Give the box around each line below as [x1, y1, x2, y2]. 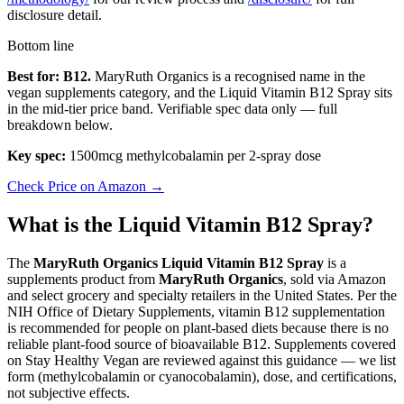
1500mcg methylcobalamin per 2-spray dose [66, 147, 321, 163]
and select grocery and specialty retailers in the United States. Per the [7, 287, 397, 303]
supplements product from [7, 271, 159, 287]
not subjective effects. [7, 384, 130, 400]
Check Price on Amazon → [7, 178, 164, 194]
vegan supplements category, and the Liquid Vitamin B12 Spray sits [7, 84, 392, 100]
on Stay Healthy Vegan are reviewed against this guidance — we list [7, 352, 396, 368]
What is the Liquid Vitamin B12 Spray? [7, 212, 373, 236]
